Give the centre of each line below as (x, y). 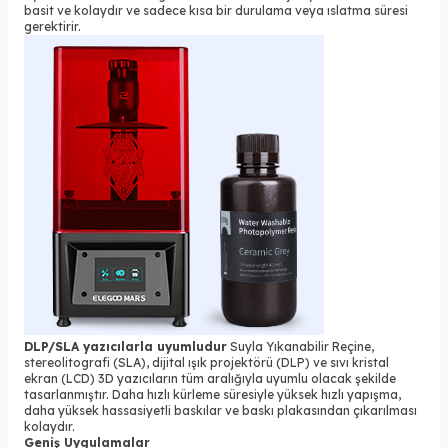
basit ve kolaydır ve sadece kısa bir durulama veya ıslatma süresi (216, 11)
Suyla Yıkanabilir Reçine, (300, 347)
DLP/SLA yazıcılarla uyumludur (125, 347)
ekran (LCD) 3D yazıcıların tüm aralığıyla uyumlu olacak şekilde (210, 379)
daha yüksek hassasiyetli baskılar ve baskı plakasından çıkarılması (220, 411)
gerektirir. (52, 27)
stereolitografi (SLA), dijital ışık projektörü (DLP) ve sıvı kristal (206, 363)
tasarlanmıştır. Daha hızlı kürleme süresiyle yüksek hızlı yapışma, (212, 395)
